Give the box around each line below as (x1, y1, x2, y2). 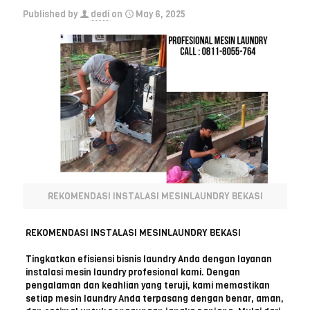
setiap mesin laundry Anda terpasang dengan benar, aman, (25, 293, 284, 305)
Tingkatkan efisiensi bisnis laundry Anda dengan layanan (25, 253, 272, 266)
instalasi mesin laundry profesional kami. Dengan (25, 266, 240, 279)
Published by (23, 8, 77, 20)
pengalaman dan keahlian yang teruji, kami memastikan (25, 280, 270, 292)
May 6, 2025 (136, 8, 185, 20)
